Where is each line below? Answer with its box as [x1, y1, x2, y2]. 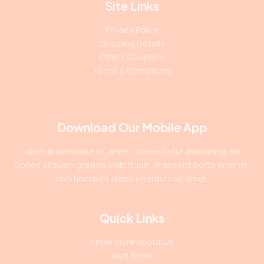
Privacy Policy [105, 24, 159, 36]
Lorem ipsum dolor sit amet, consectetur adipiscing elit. [21, 145, 243, 157]
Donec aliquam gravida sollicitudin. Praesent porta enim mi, [14, 159, 250, 171]
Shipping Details [99, 37, 165, 49]
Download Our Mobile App [57, 120, 207, 135]
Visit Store [111, 249, 153, 262]
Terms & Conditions [93, 64, 171, 77]
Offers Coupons [100, 51, 164, 63]
